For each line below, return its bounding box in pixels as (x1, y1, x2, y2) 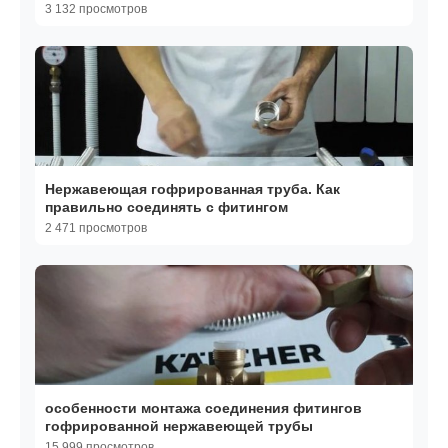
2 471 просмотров (45, 221, 147, 236)
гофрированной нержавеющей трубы (45, 418, 313, 435)
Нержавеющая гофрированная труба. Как (45, 181, 340, 198)
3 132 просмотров (45, 2, 147, 17)
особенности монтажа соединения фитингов (45, 400, 362, 417)
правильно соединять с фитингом (218, 199, 288, 216)
